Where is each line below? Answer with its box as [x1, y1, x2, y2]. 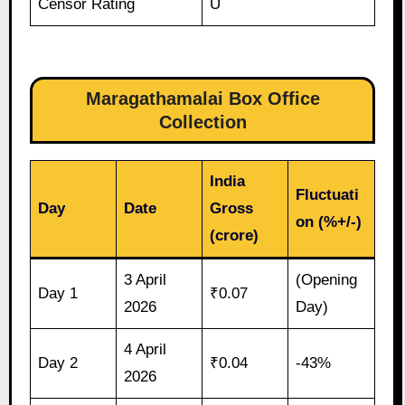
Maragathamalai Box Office [85, 89, 320, 109]
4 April [124, 341, 167, 359]
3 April [124, 271, 167, 289]
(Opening [296, 271, 358, 289]
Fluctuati [296, 186, 360, 204]
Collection [158, 112, 247, 133]
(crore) [210, 227, 259, 245]
